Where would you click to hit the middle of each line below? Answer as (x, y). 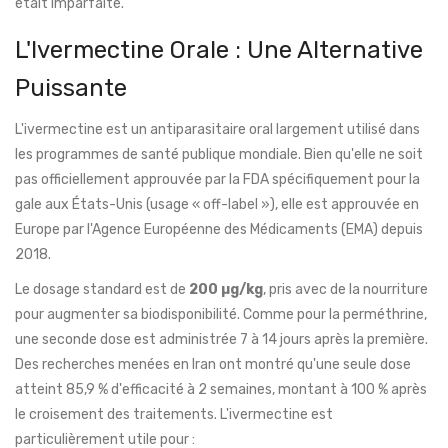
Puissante (71, 88)
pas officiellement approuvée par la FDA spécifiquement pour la (217, 180)
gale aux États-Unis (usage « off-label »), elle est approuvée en (217, 205)
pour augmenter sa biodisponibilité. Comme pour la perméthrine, (221, 315)
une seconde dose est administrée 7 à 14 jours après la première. (221, 340)
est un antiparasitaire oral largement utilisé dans (261, 130)
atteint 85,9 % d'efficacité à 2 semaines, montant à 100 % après (221, 390)
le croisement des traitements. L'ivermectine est (174, 415)
